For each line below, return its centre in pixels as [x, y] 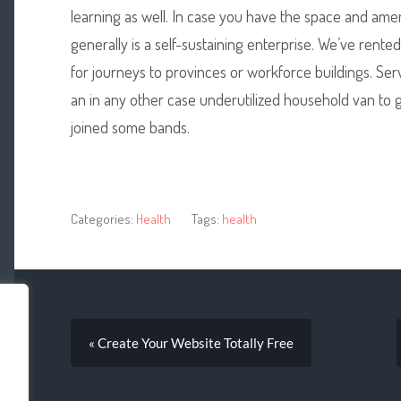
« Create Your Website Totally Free [191, 342]
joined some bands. [130, 126]
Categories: [102, 218]
